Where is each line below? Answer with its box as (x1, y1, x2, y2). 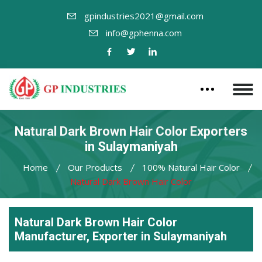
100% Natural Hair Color (142, 161, 240, 173)
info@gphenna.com (106, 27, 182, 39)
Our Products (67, 161, 122, 173)
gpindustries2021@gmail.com (84, 10, 204, 22)
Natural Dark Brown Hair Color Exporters (15, 124, 247, 139)
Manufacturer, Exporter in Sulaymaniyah (15, 229, 227, 243)
